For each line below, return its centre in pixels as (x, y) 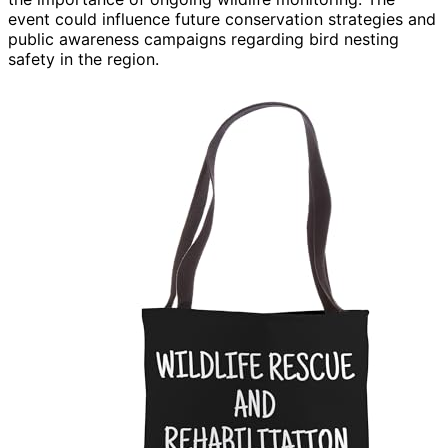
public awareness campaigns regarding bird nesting (203, 38)
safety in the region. (83, 58)
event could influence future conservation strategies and (222, 18)
